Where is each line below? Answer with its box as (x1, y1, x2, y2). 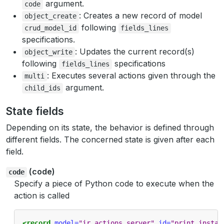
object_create (24, 12, 76, 20)
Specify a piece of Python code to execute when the (14, 178, 214, 188)
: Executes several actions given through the (46, 70, 215, 80)
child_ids (24, 84, 60, 92)
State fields (6, 105, 64, 117)
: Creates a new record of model (78, 10, 202, 20)
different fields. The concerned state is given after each (6, 134, 214, 144)
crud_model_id (24, 24, 76, 32)
